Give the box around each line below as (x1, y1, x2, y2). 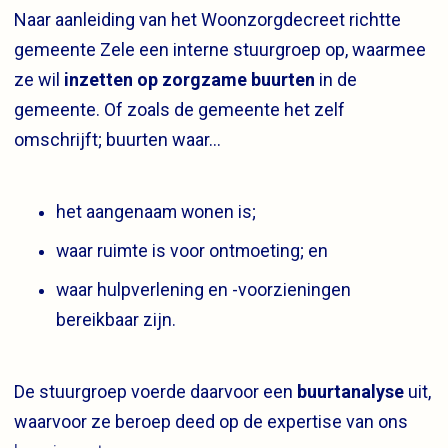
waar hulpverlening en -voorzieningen (56, 279, 351, 300)
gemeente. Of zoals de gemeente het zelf (14, 98, 345, 120)
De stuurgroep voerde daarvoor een (14, 380, 297, 402)
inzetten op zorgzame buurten (64, 68, 315, 90)
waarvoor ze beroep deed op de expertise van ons (14, 410, 408, 432)
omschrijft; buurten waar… (14, 128, 221, 150)
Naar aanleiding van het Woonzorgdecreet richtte (14, 8, 401, 30)
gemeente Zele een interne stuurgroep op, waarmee (14, 38, 426, 60)
